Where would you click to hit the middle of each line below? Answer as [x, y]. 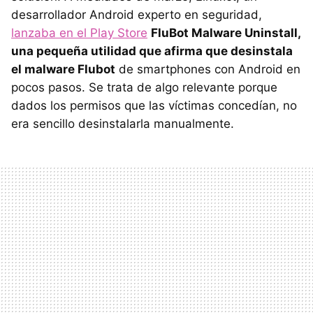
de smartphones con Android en [208, 69]
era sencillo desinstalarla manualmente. [123, 123]
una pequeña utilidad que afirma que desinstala [152, 51]
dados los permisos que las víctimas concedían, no [154, 105]
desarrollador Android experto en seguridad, [137, 14]
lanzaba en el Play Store [79, 32]
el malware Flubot [63, 69]
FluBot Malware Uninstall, [226, 32]
